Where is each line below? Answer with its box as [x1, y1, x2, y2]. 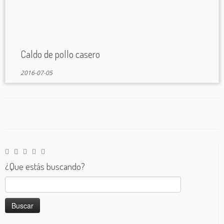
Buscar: [4, 176, 28, 186]
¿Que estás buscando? [5, 159, 85, 172]
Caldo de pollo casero [20, 47, 100, 60]
